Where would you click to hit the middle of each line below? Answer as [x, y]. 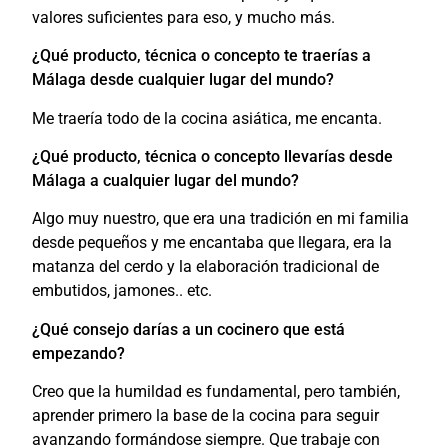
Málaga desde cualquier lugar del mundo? [183, 80]
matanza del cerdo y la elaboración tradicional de [206, 267]
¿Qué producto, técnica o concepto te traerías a [202, 56]
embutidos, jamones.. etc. [122, 291]
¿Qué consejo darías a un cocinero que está [189, 329]
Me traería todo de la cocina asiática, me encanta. [207, 118]
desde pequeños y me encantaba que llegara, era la [212, 243]
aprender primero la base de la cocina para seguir [206, 416]
